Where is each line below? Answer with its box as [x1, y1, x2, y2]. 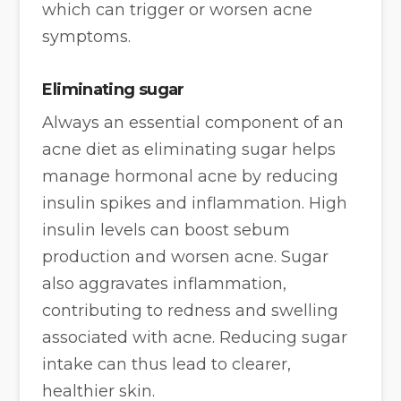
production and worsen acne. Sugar [42, 246, 329, 267]
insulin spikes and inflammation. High [42, 192, 348, 213]
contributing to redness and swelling [42, 300, 339, 320]
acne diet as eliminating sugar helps [42, 139, 337, 159]
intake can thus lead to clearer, [42, 354, 292, 374]
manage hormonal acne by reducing [42, 166, 339, 186]
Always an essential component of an [42, 112, 345, 132]
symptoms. [42, 27, 132, 47]
